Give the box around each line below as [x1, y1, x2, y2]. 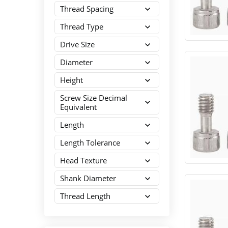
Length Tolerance [60, 137, 120, 148]
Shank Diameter [60, 173, 116, 183]
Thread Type [60, 21, 103, 32]
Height [60, 75, 83, 85]
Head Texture [60, 155, 107, 165]
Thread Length [60, 191, 110, 201]
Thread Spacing [60, 4, 113, 14]
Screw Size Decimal [60, 93, 127, 103]
